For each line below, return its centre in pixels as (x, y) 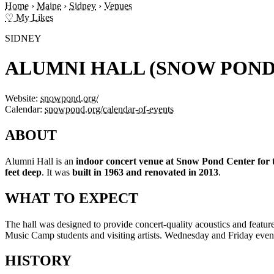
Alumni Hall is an (40, 161)
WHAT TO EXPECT (72, 198)
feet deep (23, 172)
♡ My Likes (29, 17)
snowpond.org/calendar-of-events (109, 109)
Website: (21, 98)
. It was (57, 172)
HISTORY (38, 261)
